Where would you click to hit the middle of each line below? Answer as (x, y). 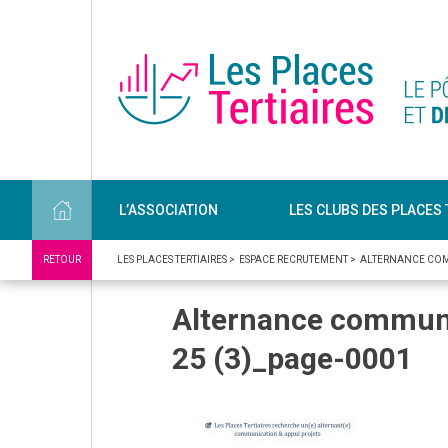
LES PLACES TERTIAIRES (172, 259)
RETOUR (62, 259)
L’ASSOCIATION (168, 209)
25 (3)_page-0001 (292, 358)
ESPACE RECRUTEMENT (293, 259)
